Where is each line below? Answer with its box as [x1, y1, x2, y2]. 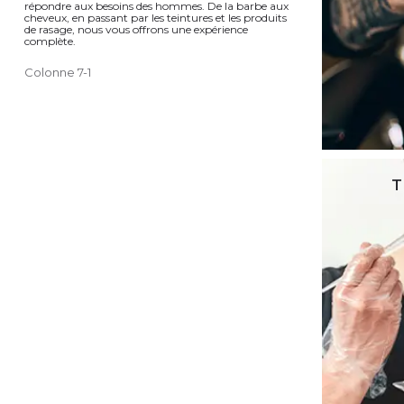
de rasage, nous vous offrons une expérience [24, 22, 248, 36]
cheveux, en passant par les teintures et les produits [24, 10, 287, 24]
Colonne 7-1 [24, 64, 91, 79]
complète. [24, 33, 76, 48]
